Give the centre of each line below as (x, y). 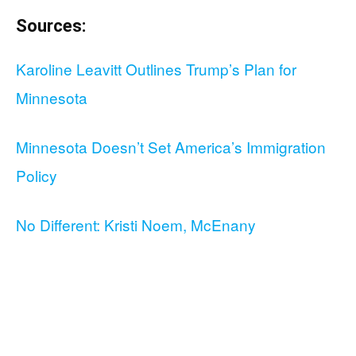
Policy (37, 176)
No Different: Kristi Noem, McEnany (136, 225)
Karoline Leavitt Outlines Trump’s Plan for (156, 69)
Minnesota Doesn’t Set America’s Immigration (171, 147)
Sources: (51, 26)
